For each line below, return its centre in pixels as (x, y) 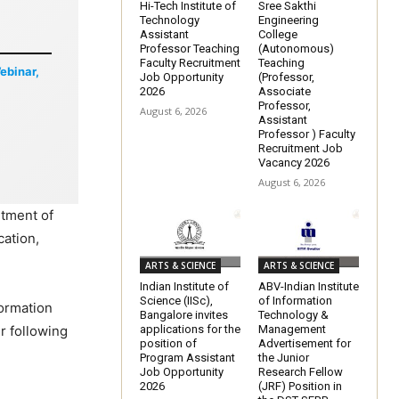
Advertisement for (305, 343)
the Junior (284, 357)
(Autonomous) (296, 48)
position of (168, 343)
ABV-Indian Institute (309, 286)
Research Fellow (301, 371)
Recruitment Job (301, 148)
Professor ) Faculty (307, 134)
